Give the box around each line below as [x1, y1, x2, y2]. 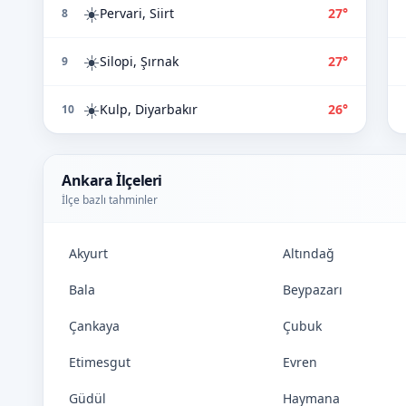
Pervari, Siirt [100, 5, 174, 22]
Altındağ [283, 245, 334, 262]
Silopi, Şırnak [100, 53, 179, 70]
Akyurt [69, 245, 108, 262]
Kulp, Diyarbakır [100, 101, 198, 118]
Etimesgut [69, 353, 130, 371]
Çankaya [69, 317, 120, 334]
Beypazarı [283, 281, 343, 298]
